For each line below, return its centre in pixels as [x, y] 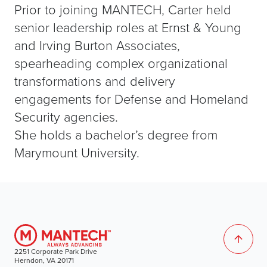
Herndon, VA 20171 [44, 260]
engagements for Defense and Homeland [131, 99]
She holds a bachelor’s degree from [116, 134]
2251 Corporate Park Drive [55, 252]
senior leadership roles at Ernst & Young [128, 27]
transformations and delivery [94, 81]
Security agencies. [66, 117]
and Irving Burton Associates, [97, 45]
